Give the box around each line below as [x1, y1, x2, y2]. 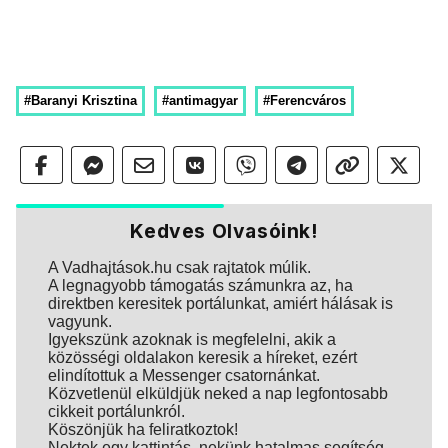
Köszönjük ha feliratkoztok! [48, 421, 238, 438]
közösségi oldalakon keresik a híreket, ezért [48, 349, 357, 366]
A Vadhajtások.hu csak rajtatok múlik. [48, 259, 311, 276]
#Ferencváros [263, 93, 346, 108]
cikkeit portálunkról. [48, 403, 185, 420]
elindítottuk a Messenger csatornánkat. [48, 367, 320, 384]
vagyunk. [48, 313, 112, 330]
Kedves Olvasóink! [130, 219, 318, 243]
